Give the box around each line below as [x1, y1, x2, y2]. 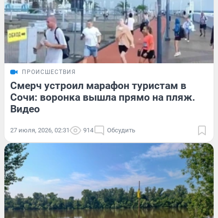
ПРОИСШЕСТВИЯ [22, 68, 76, 75]
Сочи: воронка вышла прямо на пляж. [10, 91, 195, 103]
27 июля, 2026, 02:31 [10, 126, 70, 134]
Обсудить [107, 126, 135, 134]
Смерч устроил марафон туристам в [10, 79, 186, 91]
